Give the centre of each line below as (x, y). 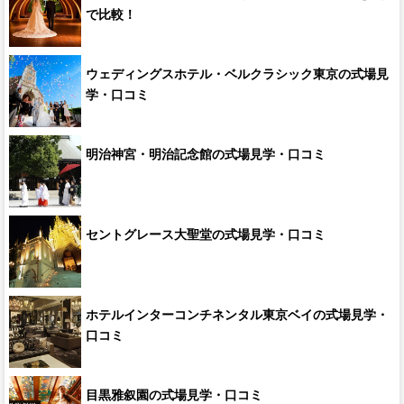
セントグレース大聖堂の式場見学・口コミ (206, 234)
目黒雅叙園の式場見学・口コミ (174, 395)
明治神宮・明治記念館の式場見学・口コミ (206, 154)
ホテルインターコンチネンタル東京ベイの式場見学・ (237, 315)
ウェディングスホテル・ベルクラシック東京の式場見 (237, 74)
